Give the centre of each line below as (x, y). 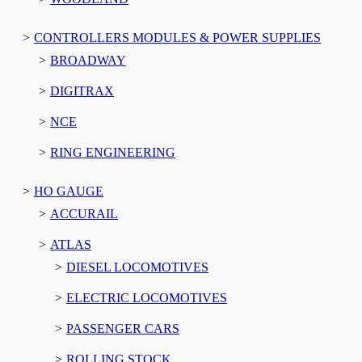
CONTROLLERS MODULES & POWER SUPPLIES (177, 37)
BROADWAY (88, 60)
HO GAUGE (69, 191)
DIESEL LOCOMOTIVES (137, 267)
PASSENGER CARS (123, 328)
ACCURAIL (84, 213)
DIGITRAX (82, 90)
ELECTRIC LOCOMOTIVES (147, 297)
